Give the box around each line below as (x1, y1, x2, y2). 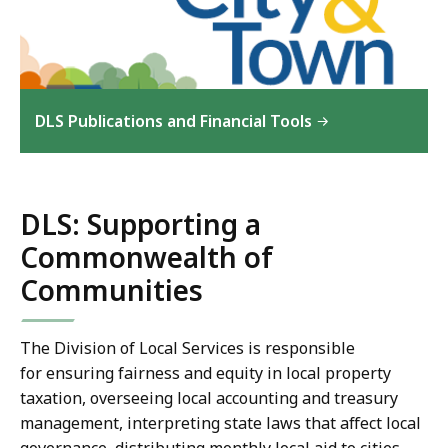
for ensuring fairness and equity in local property (20, 362, 391, 384)
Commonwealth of (20, 238, 273, 276)
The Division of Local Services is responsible (20, 337, 355, 359)
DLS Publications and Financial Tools (35, 110, 312, 132)
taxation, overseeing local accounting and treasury (20, 387, 398, 409)
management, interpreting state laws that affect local (20, 412, 421, 434)
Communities (20, 271, 203, 309)
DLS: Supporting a (20, 205, 261, 243)
